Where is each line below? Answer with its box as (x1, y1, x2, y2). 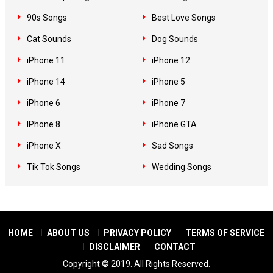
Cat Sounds (26, 34, 71, 44)
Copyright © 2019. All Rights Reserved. (62, 259, 210, 269)
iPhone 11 (26, 55, 65, 65)
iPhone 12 (151, 55, 190, 65)
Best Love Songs (151, 13, 216, 23)
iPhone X (26, 141, 61, 151)
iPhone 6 (26, 98, 60, 108)
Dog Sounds (151, 34, 198, 44)
